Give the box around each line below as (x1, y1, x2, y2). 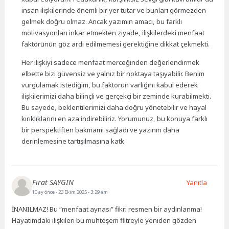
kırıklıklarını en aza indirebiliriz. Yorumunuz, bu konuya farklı (21, 113, 208, 123)
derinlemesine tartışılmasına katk (21, 136, 125, 146)
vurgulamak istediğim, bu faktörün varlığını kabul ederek (21, 80, 198, 89)
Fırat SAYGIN (32, 177, 74, 188)
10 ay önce (32, 189, 56, 196)
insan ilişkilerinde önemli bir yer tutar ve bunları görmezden (21, 5, 207, 15)
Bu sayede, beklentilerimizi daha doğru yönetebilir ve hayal (21, 102, 207, 112)
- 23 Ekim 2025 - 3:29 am (56, 189, 108, 196)
